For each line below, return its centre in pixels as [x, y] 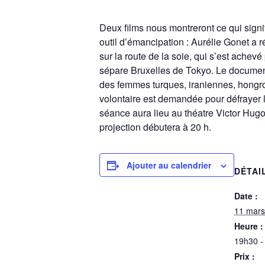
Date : [246, 195]
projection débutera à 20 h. [155, 127]
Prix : [245, 256]
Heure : [249, 226]
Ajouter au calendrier [169, 165]
